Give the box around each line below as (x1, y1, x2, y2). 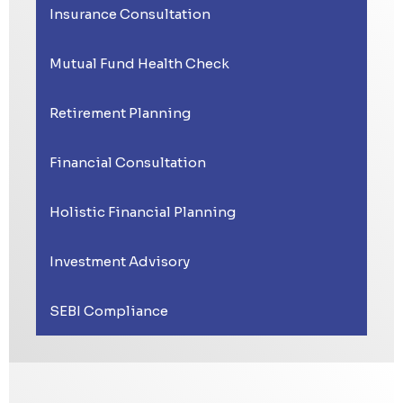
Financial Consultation (49, 153, 206, 171)
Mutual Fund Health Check (49, 54, 229, 72)
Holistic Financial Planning (49, 202, 236, 220)
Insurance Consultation (49, 4, 210, 22)
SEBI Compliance (49, 301, 168, 319)
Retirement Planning (49, 103, 191, 121)
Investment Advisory (49, 252, 190, 270)
